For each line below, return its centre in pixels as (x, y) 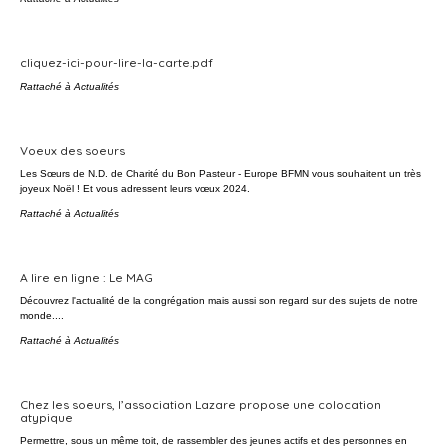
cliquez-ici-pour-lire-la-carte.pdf (116, 62)
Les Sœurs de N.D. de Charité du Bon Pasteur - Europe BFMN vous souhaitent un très (220, 173)
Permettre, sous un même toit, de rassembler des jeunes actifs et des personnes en (213, 440)
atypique (46, 417)
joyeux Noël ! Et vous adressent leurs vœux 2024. (135, 188)
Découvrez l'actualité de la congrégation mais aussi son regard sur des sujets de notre (219, 300)
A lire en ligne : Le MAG (86, 277)
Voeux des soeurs (72, 150)
